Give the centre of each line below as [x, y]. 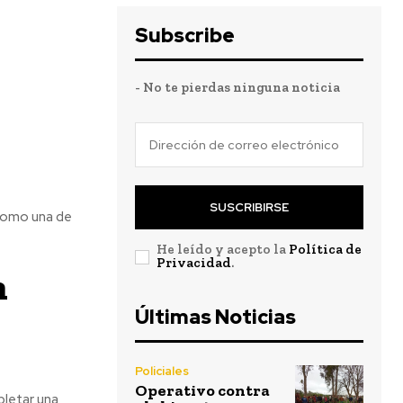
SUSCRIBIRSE [249, 207]
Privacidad [194, 263]
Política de [325, 249]
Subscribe [185, 36]
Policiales [162, 371]
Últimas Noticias [215, 317]
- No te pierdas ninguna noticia [237, 87]
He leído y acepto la [223, 249]
